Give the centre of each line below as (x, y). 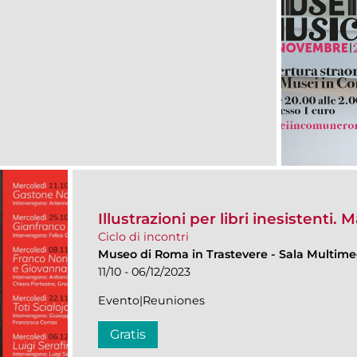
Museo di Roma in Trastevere (184, 255)
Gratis (128, 335)
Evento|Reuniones (151, 301)
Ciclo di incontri (143, 237)
